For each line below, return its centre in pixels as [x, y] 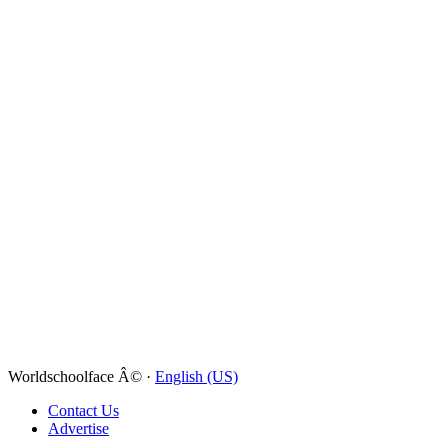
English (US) [196, 376]
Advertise [78, 428]
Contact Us [83, 410]
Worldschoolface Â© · [81, 376]
